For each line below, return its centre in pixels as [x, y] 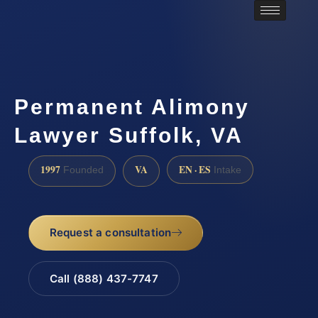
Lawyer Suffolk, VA [129, 136]
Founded [82, 170]
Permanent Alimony [132, 107]
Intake [226, 170]
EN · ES [195, 169]
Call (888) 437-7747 [104, 278]
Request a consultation [110, 232]
